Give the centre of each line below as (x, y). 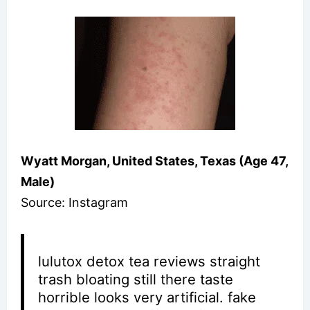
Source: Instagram (74, 202)
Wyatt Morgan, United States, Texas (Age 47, (154, 161)
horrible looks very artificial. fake (147, 297)
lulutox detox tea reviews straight (149, 261)
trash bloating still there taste (136, 279)
